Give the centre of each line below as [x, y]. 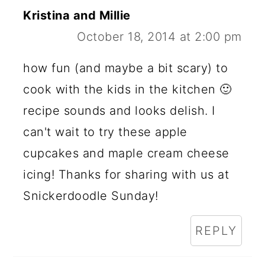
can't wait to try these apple [105, 132]
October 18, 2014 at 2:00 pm [159, 37]
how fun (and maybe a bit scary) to [126, 68]
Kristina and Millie [77, 16]
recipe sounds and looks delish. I [119, 111]
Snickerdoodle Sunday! [91, 196]
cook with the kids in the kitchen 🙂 [127, 90]
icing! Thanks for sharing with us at [126, 175]
